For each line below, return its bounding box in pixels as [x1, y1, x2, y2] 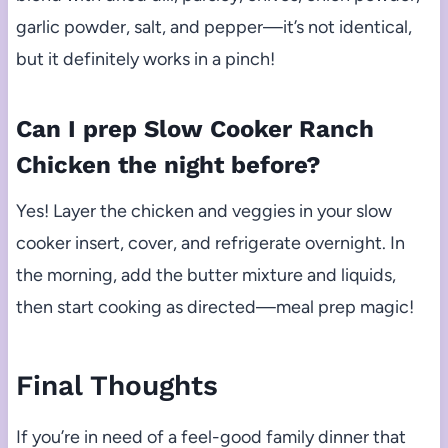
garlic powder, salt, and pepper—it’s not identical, [15, 15, 412, 38]
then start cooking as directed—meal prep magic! [15, 295, 414, 318]
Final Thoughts [15, 368, 218, 402]
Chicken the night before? [15, 150, 321, 179]
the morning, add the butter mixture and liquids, [15, 263, 396, 286]
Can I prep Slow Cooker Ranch [15, 114, 374, 143]
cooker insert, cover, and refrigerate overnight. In [15, 231, 405, 254]
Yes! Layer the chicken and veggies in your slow [15, 199, 392, 222]
